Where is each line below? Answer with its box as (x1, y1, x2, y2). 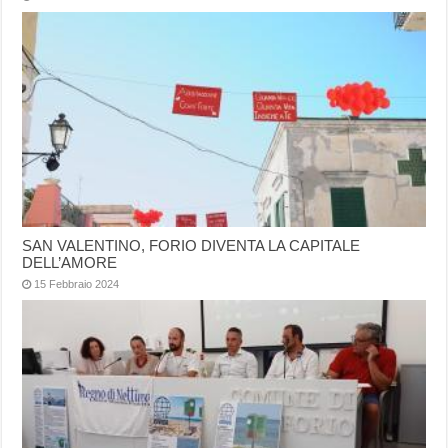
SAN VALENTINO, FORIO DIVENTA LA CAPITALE (22, 237, 361, 254)
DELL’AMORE (22, 254, 118, 271)
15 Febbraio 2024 (34, 278, 120, 290)
